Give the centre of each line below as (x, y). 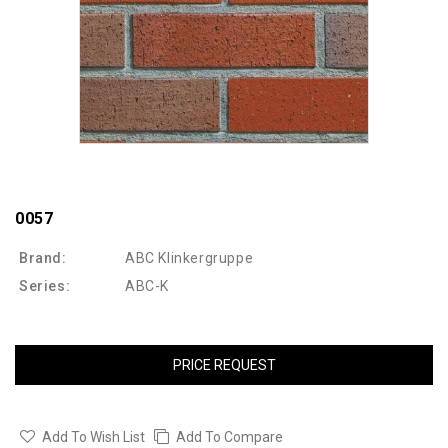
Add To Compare (229, 437)
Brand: (43, 258)
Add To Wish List (93, 437)
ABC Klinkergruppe (189, 258)
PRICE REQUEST (224, 365)
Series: (45, 286)
